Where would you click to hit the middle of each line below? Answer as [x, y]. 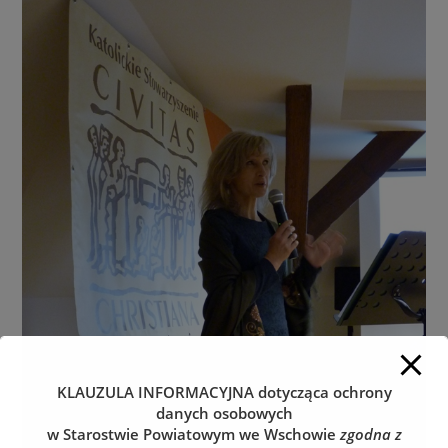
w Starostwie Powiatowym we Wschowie [193, 434]
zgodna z [370, 434]
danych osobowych [224, 413]
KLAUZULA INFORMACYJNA [157, 392]
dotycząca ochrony [324, 392]
